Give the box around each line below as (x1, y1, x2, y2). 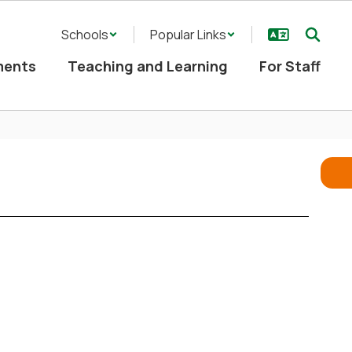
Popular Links (150, 26, 226, 43)
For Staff (259, 57, 321, 75)
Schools (61, 26, 108, 43)
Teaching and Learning (68, 57, 228, 75)
